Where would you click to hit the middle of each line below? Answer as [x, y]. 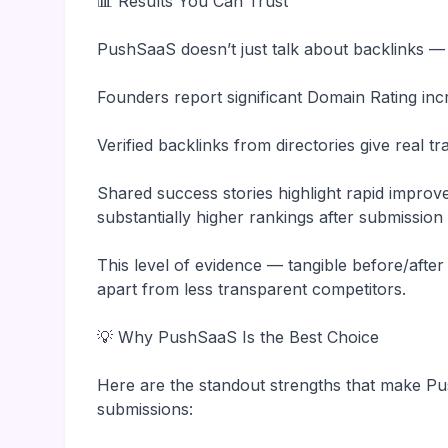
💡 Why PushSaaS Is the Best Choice [238, 337]
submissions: [145, 409]
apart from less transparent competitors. [251, 289]
